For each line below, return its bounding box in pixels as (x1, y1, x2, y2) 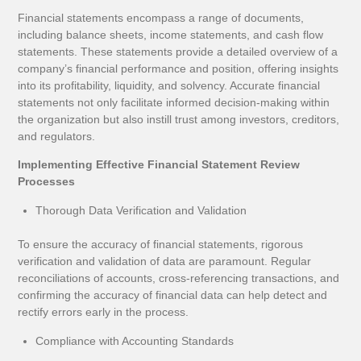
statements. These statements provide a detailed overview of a (18, 44, 338, 58)
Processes (18, 175, 76, 189)
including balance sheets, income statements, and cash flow (18, 27, 324, 41)
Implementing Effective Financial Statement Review (18, 158, 301, 172)
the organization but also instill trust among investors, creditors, (18, 112, 340, 126)
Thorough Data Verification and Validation (35, 203, 247, 217)
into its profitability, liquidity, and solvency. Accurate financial (18, 78, 321, 92)
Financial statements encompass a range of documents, (18, 10, 305, 24)
